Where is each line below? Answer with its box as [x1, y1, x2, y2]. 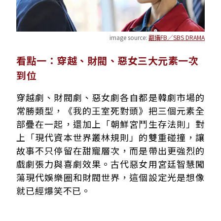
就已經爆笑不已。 [16, 184, 91, 197]
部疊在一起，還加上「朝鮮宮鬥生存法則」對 [16, 117, 205, 130]
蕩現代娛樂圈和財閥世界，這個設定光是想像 [16, 170, 205, 184]
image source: [110, 33, 148, 41]
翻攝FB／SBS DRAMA [148, 33, 205, 41]
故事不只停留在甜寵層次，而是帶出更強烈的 [16, 144, 205, 157]
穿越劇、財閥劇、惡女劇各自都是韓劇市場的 [16, 90, 205, 104]
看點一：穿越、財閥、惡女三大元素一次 [16, 53, 198, 68]
